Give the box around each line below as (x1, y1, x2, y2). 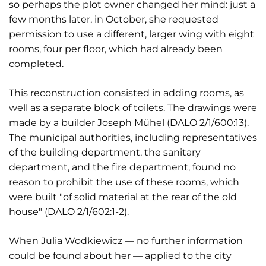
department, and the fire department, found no (9, 161, 236, 173)
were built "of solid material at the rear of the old (9, 191, 237, 202)
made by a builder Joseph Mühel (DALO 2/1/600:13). (9, 117, 249, 128)
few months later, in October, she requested (9, 14, 218, 25)
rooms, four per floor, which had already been (9, 43, 223, 55)
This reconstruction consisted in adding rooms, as (9, 87, 244, 99)
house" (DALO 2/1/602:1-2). (9, 206, 129, 217)
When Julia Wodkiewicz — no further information (9, 235, 243, 246)
